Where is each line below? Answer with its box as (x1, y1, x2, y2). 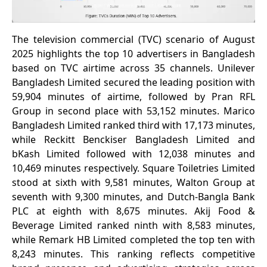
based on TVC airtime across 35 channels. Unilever (12, 61, 255, 75)
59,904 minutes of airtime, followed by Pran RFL (12, 90, 255, 104)
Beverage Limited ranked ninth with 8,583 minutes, (12, 219, 255, 232)
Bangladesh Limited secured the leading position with (12, 76, 255, 89)
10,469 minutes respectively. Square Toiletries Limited (12, 162, 255, 175)
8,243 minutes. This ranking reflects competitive (12, 247, 255, 261)
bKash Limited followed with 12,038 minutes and (12, 147, 255, 161)
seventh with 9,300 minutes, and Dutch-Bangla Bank (12, 190, 255, 204)
